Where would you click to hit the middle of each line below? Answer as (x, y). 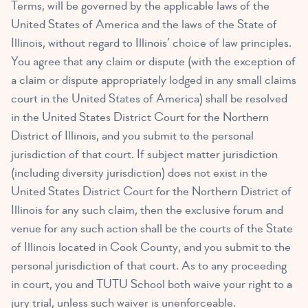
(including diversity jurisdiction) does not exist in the (139, 173)
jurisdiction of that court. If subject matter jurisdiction (144, 155)
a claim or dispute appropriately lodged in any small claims (154, 80)
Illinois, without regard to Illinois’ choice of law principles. (151, 43)
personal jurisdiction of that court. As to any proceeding (149, 266)
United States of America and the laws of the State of (144, 25)
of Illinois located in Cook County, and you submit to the (151, 247)
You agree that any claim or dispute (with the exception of (153, 62)
